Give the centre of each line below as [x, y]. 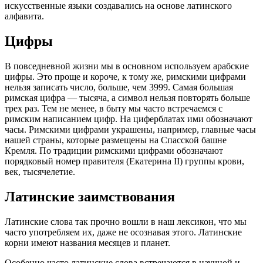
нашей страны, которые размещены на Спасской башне [116, 140]
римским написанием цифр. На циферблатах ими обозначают [129, 119]
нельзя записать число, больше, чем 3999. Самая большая [119, 87]
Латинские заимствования [90, 196]
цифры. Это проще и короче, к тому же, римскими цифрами [125, 76]
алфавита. [24, 16]
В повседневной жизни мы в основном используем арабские [127, 66]
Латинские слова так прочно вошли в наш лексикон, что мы [126, 221]
